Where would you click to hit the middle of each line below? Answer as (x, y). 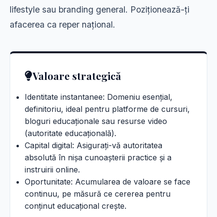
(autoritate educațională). (70, 133)
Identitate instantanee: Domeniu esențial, (99, 97)
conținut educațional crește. (76, 206)
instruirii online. (52, 170)
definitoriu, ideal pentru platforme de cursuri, (107, 109)
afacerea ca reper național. (62, 24)
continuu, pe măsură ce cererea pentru (98, 194)
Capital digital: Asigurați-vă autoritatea (93, 145)
